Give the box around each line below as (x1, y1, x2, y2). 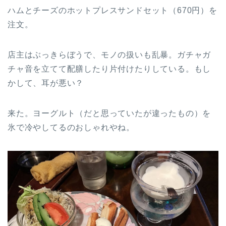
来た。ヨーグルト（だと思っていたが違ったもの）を (8, 108, 211, 118)
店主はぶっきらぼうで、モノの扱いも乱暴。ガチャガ (8, 50, 211, 59)
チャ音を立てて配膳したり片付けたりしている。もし (8, 64, 211, 73)
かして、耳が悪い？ (8, 78, 84, 87)
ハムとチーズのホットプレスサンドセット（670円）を (8, 6, 217, 15)
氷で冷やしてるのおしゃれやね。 (8, 123, 135, 132)
